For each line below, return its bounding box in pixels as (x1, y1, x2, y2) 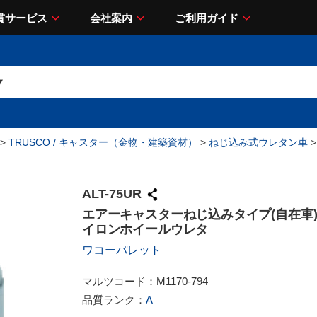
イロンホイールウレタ (82, 222, 209, 236)
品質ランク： (82, 294, 146, 306)
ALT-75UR (82, 187, 142, 202)
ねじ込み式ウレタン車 (209, 137, 308, 148)
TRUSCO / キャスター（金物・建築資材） (8, 137, 197, 148)
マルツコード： (82, 275, 156, 287)
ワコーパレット (82, 244, 161, 256)
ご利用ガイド (175, 11, 238, 24)
